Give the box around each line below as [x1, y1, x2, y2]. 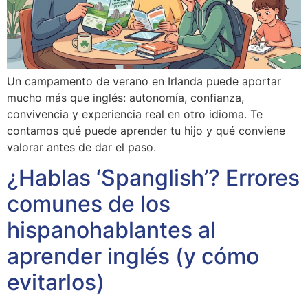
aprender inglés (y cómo [7, 243, 259, 270]
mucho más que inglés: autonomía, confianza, [7, 90, 244, 104]
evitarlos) [7, 269, 104, 296]
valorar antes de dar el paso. [7, 140, 156, 154]
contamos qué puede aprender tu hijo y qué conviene [7, 123, 285, 137]
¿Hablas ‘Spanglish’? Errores [7, 164, 300, 192]
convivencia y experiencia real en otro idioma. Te [7, 107, 263, 121]
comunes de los [7, 190, 170, 218]
